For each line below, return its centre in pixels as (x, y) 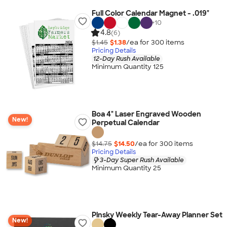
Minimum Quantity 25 (126, 168)
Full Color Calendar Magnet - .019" (150, 13)
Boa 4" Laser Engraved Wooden (146, 114)
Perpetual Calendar (125, 123)
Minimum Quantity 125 (127, 67)
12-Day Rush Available (126, 59)
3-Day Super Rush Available (142, 160)
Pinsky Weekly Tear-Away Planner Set (157, 215)
